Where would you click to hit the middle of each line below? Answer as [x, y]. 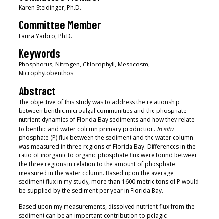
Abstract [37, 90]
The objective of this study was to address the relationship [99, 102]
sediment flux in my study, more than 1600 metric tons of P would [109, 181]
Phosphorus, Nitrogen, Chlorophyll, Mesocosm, [84, 65]
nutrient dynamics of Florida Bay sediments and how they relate [106, 119]
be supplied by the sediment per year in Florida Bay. [91, 190]
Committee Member [59, 24]
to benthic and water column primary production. [88, 129]
